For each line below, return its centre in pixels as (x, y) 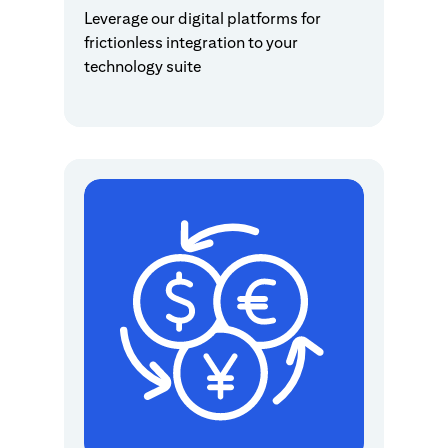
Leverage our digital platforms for (202, 18)
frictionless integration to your (191, 42)
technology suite (142, 66)
